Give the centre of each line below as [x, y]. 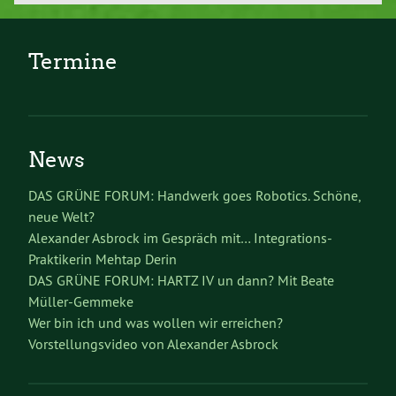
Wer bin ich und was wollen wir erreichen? [156, 322]
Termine [73, 61]
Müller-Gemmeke [81, 301]
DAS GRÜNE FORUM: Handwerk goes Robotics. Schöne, [194, 195]
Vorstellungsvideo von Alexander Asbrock [153, 343]
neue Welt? [61, 216]
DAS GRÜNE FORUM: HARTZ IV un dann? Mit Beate [181, 280]
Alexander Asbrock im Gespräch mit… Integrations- [180, 237]
